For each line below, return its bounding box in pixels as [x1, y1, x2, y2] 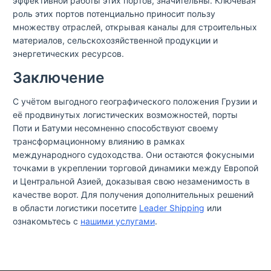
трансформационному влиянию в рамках [13, 136, 185, 146]
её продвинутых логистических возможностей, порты [13, 109, 238, 120]
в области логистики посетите [13, 203, 139, 213]
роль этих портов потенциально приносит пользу [13, 8, 215, 19]
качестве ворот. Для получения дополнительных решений [13, 189, 253, 200]
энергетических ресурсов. [13, 48, 124, 59]
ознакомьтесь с [13, 216, 80, 226]
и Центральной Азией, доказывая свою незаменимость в [13, 176, 250, 186]
